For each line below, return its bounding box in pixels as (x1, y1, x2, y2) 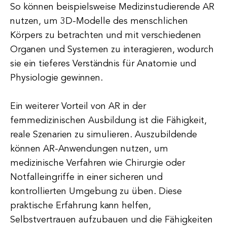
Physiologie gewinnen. (10, 73, 103, 83)
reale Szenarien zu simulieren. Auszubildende (10, 130, 197, 139)
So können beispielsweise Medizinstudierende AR (10, 3, 214, 12)
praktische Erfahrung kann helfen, (10, 201, 151, 210)
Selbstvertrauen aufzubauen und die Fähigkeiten (10, 215, 213, 224)
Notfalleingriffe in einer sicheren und (10, 173, 163, 182)
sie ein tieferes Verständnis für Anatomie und (10, 59, 196, 68)
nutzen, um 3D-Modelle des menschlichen (10, 17, 188, 26)
